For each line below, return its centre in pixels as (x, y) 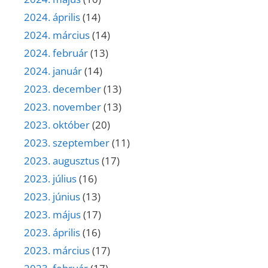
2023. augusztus (62, 160)
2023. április (52, 232)
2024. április (52, 17)
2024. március (57, 35)
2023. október (57, 124)
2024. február (56, 53)
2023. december (63, 89)
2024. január (53, 71)
